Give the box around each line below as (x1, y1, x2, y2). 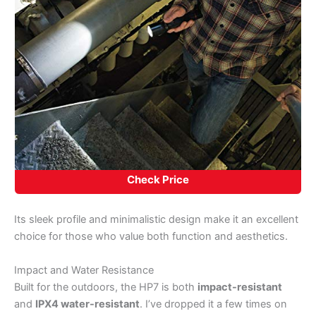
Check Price (127, 172, 189, 186)
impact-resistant (197, 280, 282, 293)
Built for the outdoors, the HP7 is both (14, 280, 197, 293)
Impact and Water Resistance (14, 263, 154, 276)
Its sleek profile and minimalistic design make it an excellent (14, 213, 298, 226)
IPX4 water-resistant (35, 297, 140, 310)
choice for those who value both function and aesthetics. (14, 230, 288, 243)
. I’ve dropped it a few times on (140, 297, 287, 310)
